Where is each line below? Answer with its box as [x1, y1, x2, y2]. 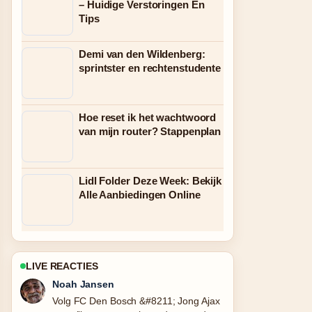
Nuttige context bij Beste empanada [52, 295, 207, 306]
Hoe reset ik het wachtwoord [79, 111, 217, 123]
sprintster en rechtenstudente [79, 62, 221, 74]
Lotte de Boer [52, 279, 116, 290]
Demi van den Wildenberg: [79, 48, 205, 60]
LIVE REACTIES [26, 260, 98, 272]
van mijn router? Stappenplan [79, 125, 221, 137]
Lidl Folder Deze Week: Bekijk [79, 175, 222, 187]
